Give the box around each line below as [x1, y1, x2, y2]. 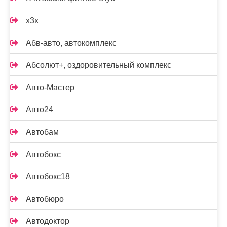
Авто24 [26, 105, 53, 114]
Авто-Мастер [26, 83, 74, 92]
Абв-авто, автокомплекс [26, 38, 117, 47]
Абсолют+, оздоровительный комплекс [26, 60, 171, 69]
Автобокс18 [26, 172, 70, 181]
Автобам [26, 127, 59, 136]
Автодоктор [26, 216, 69, 225]
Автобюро [26, 194, 64, 203]
